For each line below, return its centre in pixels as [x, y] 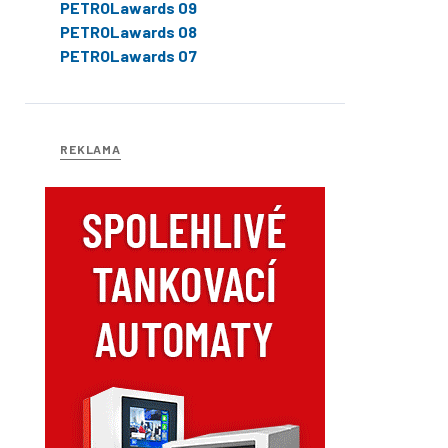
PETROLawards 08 [128, 31]
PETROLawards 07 [128, 55]
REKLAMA [90, 148]
